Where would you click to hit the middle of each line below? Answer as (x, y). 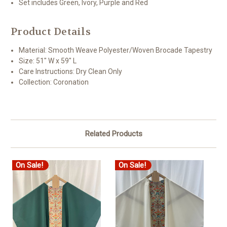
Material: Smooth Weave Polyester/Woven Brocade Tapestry (116, 50)
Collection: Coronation (54, 82)
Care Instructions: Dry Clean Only (71, 72)
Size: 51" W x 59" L (48, 61)
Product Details (51, 32)
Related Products (113, 134)
